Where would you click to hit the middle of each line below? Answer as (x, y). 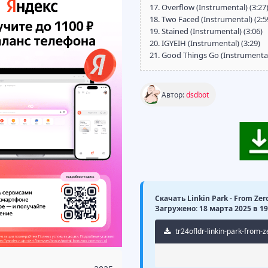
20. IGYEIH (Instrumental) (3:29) (205, 43)
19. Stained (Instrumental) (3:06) (206, 31)
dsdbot (197, 95)
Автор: (174, 95)
